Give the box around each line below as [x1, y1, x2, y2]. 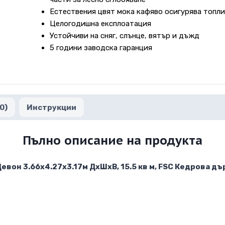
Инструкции [27, 102, 76, 112]
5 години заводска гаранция [49, 43, 152, 53]
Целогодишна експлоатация [49, 19, 151, 29]
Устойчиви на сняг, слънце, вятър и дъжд [49, 31, 199, 41]
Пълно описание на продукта [23, 132, 202, 148]
